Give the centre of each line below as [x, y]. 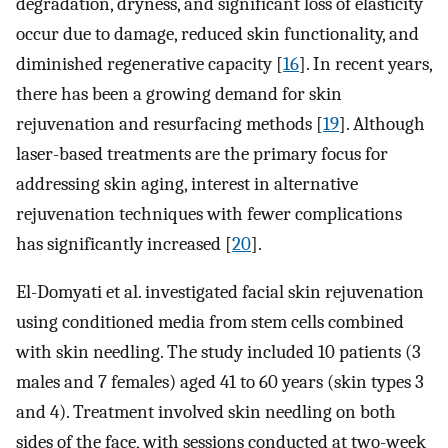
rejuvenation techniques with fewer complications [209, 213]
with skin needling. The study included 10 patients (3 [218, 352]
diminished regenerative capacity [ [149, 63]
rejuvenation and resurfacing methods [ [169, 123]
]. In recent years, [365, 63]
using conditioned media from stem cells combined [210, 322]
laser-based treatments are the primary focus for [202, 153]
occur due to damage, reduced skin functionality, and [217, 33]
